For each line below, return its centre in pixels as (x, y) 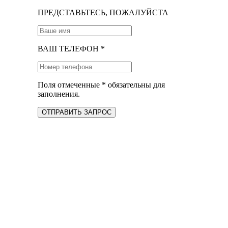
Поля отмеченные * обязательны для (101, 85)
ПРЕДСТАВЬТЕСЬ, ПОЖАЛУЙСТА (103, 12)
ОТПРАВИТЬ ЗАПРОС (77, 112)
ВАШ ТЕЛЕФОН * (71, 49)
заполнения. (59, 94)
